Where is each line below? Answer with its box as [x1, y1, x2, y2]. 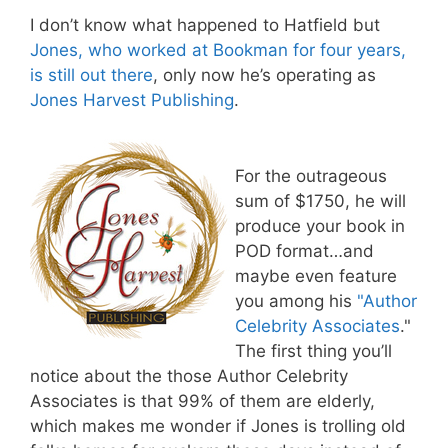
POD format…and [235, 240, 374, 261]
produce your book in [235, 215, 405, 236]
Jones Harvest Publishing [30, 90, 234, 111]
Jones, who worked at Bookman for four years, [30, 40, 411, 61]
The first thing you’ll [235, 340, 392, 361]
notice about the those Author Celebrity [30, 365, 348, 386]
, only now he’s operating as [153, 65, 376, 86]
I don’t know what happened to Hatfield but [30, 15, 380, 36]
